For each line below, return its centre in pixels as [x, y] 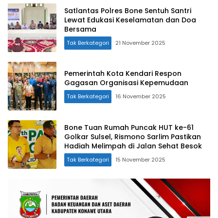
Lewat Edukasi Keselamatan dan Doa [130, 20]
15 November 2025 [140, 159]
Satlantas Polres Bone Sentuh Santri [128, 10]
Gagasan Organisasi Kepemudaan [126, 83]
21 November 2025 [140, 43]
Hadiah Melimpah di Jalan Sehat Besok [133, 146]
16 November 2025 [141, 97]
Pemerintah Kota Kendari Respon [123, 74]
